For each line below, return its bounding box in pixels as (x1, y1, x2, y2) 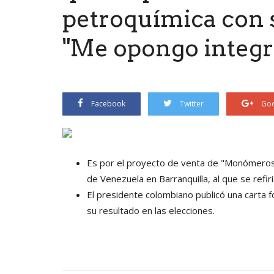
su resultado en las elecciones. (87, 204, 215, 217)
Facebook (91, 98, 125, 109)
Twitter (180, 98, 204, 109)
